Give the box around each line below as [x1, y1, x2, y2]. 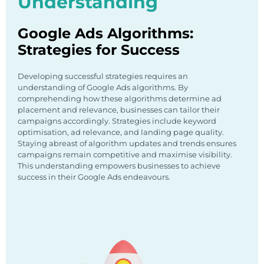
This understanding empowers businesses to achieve [18, 161, 220, 171]
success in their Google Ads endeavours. [18, 172, 170, 182]
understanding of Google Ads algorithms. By [18, 82, 188, 93]
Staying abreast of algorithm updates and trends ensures [18, 138, 236, 148]
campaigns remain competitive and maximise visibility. [18, 150, 232, 160]
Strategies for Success [18, 41, 180, 59]
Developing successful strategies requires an [18, 71, 188, 81]
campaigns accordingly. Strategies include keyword [18, 116, 216, 126]
